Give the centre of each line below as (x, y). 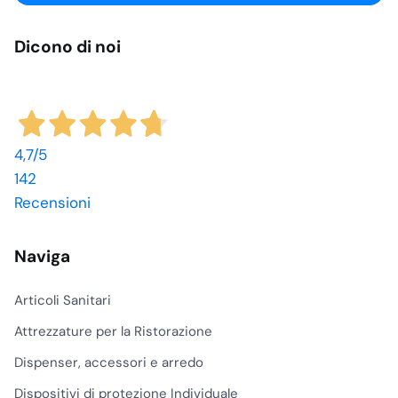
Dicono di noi (68, 46)
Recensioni (52, 202)
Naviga (42, 256)
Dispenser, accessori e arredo (109, 362)
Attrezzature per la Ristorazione (113, 331)
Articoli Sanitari (63, 300)
